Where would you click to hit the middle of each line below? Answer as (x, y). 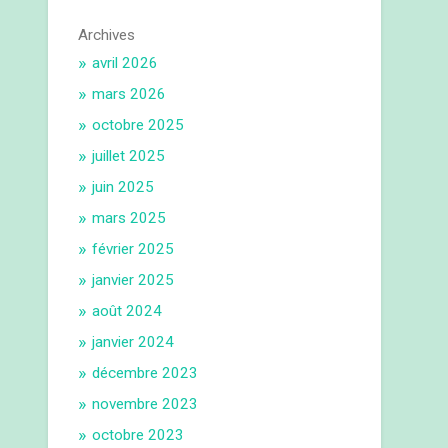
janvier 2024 (133, 342)
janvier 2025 (133, 280)
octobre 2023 (138, 435)
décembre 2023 (145, 373)
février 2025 (133, 249)
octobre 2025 (138, 125)
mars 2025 (129, 218)
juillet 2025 (129, 156)
